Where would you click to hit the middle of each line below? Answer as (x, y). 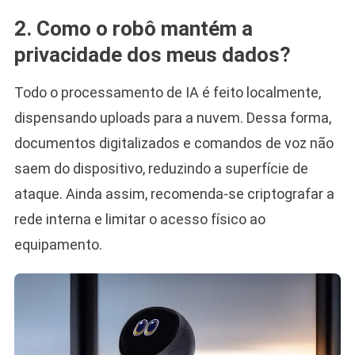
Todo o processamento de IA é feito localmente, (167, 92)
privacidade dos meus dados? (152, 54)
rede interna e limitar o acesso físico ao (139, 219)
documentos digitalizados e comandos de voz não (174, 143)
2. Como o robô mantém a (133, 28)
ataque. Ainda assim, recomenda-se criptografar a (174, 193)
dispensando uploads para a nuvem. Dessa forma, (172, 117)
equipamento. (58, 244)
